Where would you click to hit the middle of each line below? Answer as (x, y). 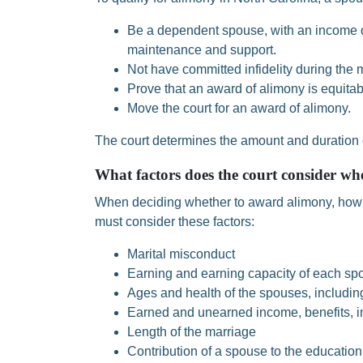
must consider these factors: (175, 222)
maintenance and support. (202, 50)
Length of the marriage (192, 332)
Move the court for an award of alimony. (239, 108)
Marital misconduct (181, 254)
